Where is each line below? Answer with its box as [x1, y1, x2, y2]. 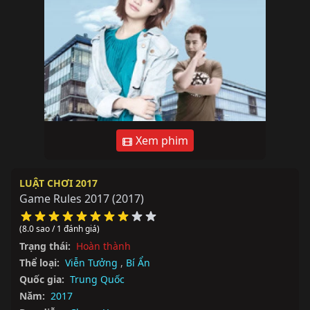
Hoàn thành [76, 239, 131, 253]
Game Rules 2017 [19, 191, 109, 207]
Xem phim [133, 133, 188, 149]
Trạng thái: [19, 239, 71, 253]
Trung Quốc [70, 273, 125, 286]
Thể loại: [19, 256, 60, 270]
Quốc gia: [19, 273, 64, 286]
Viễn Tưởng [65, 256, 118, 270]
